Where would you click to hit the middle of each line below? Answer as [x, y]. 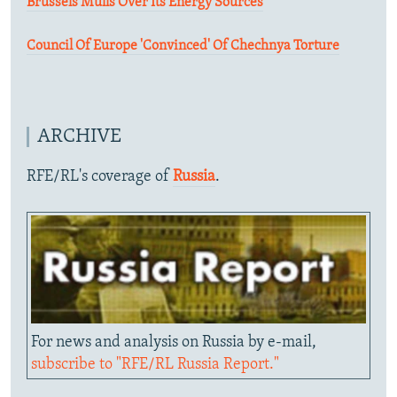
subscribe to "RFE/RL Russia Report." [155, 364]
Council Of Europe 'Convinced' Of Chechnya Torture [183, 46]
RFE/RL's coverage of [100, 176]
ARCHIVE [79, 136]
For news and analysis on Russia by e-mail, [173, 342]
